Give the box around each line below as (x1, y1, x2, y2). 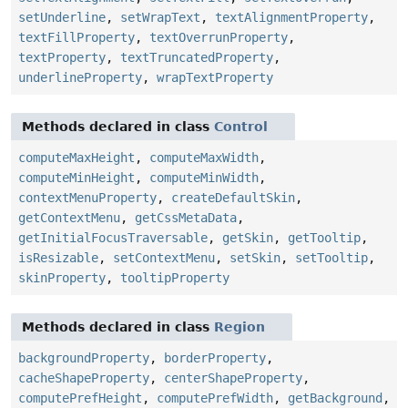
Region (214, 320, 265, 335)
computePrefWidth (157, 391, 273, 406)
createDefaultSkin (171, 190, 295, 206)
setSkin (229, 250, 280, 266)
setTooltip (295, 250, 368, 266)
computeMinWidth (149, 170, 259, 186)
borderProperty (164, 351, 266, 366)
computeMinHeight (18, 170, 135, 186)
